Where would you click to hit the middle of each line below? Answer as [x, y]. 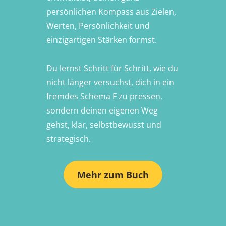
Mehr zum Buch [113, 175]
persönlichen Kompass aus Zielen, [111, 12]
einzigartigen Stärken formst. [101, 40]
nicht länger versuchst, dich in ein [110, 82]
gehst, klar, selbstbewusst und [104, 125]
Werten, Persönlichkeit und [98, 26]
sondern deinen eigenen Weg [102, 111]
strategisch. [68, 139]
